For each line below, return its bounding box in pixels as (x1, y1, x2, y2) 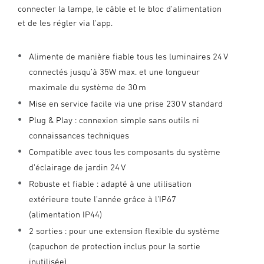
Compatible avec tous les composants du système (29, 147, 220, 157)
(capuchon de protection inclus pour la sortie (29, 241, 200, 251)
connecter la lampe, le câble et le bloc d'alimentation (18, 4, 222, 14)
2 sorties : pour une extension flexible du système (29, 226, 220, 236)
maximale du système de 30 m (29, 82, 146, 92)
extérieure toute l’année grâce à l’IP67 (29, 194, 176, 204)
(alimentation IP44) (29, 209, 102, 219)
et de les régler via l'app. (18, 18, 113, 28)
